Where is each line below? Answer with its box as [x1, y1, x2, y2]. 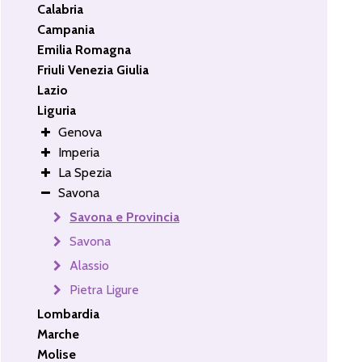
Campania [37, 21, 95, 37]
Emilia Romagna [37, 41, 132, 57]
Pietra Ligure [69, 281, 140, 297]
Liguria [37, 102, 77, 118]
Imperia [58, 144, 100, 160]
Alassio [69, 257, 110, 273]
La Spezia [58, 164, 112, 180]
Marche [37, 326, 80, 342]
